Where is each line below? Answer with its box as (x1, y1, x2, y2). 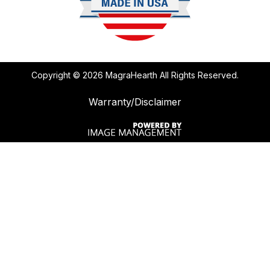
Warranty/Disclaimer (89, 96, 181, 108)
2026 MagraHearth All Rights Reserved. (83, 70, 239, 81)
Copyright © (31, 70, 83, 81)
